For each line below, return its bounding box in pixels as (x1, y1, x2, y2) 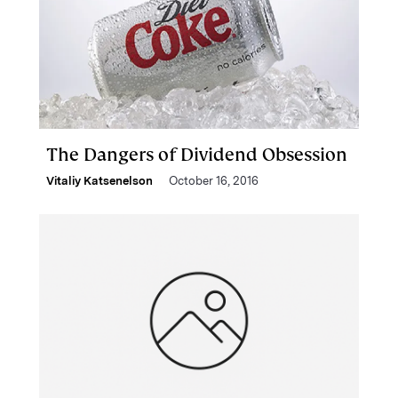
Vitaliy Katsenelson (46, 174, 153, 187)
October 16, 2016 (169, 174, 259, 187)
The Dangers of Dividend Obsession (46, 143, 347, 166)
